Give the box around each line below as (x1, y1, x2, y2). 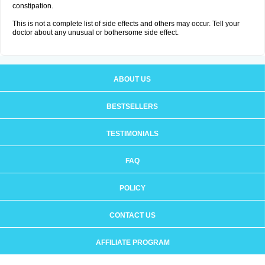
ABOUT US (114, 75, 151, 83)
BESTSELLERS (106, 102, 158, 111)
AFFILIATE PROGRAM (95, 238, 170, 247)
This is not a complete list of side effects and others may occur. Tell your (12, 20, 240, 28)
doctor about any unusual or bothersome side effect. (12, 28, 179, 37)
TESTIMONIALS (106, 130, 159, 138)
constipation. (12, 2, 53, 10)
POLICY (119, 184, 146, 192)
